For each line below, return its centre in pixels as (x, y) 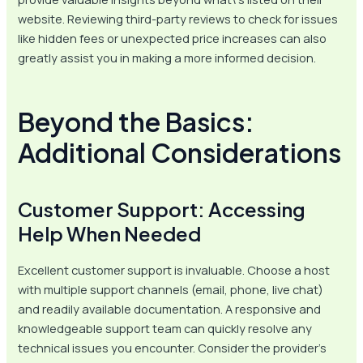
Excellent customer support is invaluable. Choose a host (174, 269)
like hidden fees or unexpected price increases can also (173, 38)
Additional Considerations (180, 153)
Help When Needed (110, 234)
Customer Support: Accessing (162, 209)
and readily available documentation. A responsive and (170, 308)
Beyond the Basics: (136, 122)
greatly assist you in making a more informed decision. (167, 58)
